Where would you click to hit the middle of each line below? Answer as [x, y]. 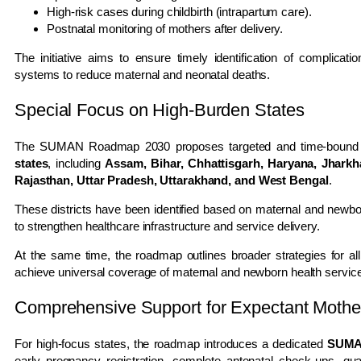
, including [77, 163]
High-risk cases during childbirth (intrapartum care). [179, 11]
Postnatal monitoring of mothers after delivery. [165, 28]
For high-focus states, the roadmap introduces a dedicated [171, 343]
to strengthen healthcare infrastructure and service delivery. [167, 226]
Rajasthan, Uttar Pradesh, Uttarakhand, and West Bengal [172, 180]
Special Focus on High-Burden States [160, 110]
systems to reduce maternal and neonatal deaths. [143, 74]
